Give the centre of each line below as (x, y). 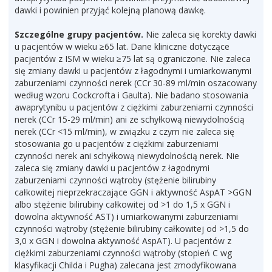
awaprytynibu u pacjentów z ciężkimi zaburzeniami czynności (134, 107)
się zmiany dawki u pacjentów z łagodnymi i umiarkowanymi (133, 71)
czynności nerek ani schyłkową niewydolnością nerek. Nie (127, 156)
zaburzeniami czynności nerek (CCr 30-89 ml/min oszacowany (136, 83)
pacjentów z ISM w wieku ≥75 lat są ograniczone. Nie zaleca (133, 59)
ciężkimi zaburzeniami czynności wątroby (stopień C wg (123, 253)
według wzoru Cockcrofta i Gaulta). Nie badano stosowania (131, 95)
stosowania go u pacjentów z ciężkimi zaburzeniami (117, 144)
